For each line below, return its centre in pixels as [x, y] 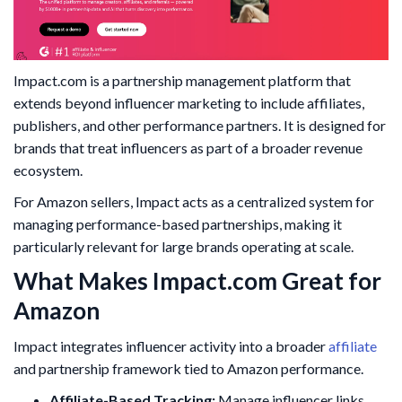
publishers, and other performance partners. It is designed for [200, 125]
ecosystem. [48, 170]
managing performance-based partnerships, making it [178, 223]
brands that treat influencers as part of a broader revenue [188, 147]
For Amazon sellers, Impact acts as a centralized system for [194, 201]
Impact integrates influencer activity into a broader [171, 345]
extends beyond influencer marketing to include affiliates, [189, 102]
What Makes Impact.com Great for [197, 280]
